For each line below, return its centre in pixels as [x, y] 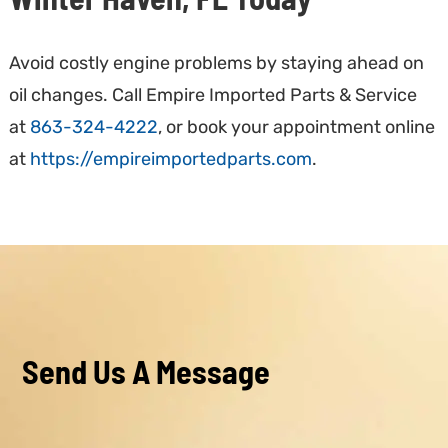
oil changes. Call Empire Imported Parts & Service [212, 95]
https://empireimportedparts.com [170, 159]
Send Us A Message [146, 371]
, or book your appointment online [296, 127]
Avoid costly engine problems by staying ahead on [216, 63]
